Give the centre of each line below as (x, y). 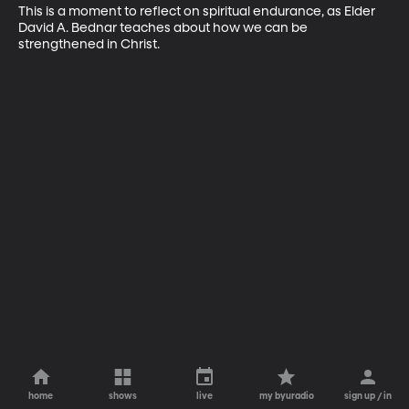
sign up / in (368, 396)
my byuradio (286, 396)
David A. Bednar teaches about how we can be (164, 28)
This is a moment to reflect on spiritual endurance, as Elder (198, 11)
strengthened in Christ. (89, 44)
